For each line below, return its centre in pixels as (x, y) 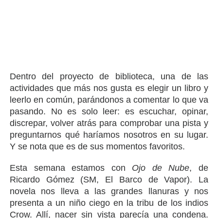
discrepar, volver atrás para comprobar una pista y (109, 123)
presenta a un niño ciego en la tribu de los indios (109, 203)
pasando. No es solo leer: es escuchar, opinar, (109, 111)
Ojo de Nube (161, 168)
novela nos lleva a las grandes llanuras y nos (109, 191)
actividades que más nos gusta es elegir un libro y (109, 88)
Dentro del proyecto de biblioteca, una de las (109, 76)
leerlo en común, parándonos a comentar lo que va (109, 100)
